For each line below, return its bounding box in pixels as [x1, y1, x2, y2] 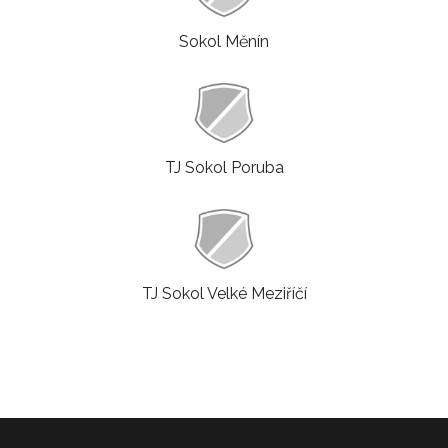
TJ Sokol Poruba [164, 158, 284, 178]
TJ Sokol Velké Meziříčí [141, 284, 307, 304]
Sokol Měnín [179, 32, 269, 52]
